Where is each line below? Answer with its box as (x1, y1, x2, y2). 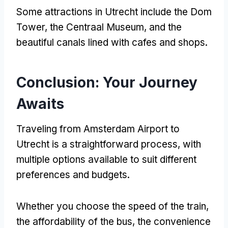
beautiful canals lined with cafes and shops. (16, 36, 208, 48)
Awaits (16, 95, 64, 112)
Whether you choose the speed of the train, (16, 200, 209, 212)
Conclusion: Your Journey (16, 73, 197, 91)
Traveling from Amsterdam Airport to (16, 123, 180, 135)
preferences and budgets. (16, 168, 130, 181)
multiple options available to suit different (16, 153, 196, 165)
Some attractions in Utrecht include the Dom (16, 6, 212, 18)
